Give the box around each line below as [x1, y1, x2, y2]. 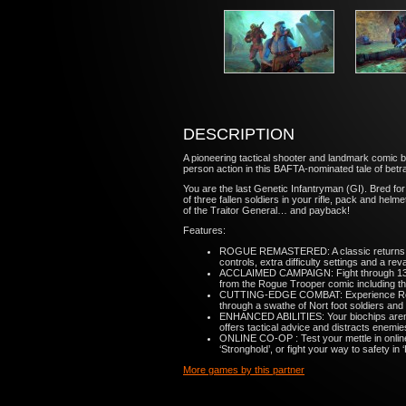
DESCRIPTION [183, 125, 295, 143]
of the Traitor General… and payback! [183, 205, 350, 216]
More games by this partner [183, 364, 304, 375]
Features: [183, 225, 226, 236]
